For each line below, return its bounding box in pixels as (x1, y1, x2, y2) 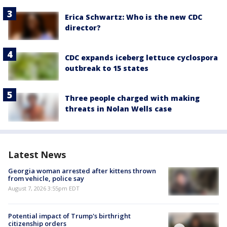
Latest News (8, 148, 66, 161)
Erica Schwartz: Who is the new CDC (65, 12, 202, 22)
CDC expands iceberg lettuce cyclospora (65, 53, 218, 63)
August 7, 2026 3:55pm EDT (8, 184, 80, 192)
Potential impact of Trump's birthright (8, 211, 131, 220)
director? (65, 22, 101, 32)
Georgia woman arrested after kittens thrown (8, 166, 156, 175)
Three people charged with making (65, 93, 200, 103)
